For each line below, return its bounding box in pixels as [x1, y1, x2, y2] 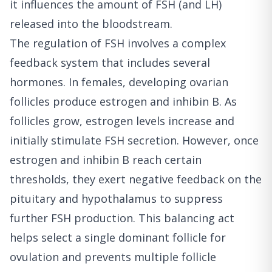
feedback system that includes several [10, 55, 210, 70]
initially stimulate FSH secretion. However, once [10, 133, 259, 148]
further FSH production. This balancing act [10, 211, 234, 226]
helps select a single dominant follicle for [10, 230, 226, 245]
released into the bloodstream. [10, 16, 172, 32]
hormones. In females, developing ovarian [10, 75, 228, 90]
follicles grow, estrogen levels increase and [10, 114, 234, 129]
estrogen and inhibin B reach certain [10, 152, 202, 168]
